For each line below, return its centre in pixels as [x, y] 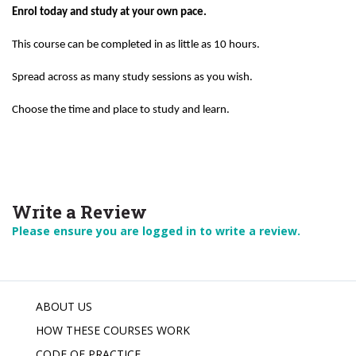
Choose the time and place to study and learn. [122, 110]
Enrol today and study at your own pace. [109, 12]
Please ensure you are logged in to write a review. [156, 231]
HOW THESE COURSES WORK [113, 330]
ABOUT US [64, 306]
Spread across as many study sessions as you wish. [132, 77]
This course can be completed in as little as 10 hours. [136, 45]
